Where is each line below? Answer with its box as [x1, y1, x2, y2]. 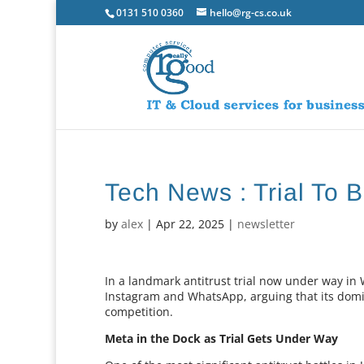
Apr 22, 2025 [156, 216, 225, 232]
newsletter [237, 216, 296, 232]
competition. [105, 304, 174, 319]
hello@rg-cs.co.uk [210, 6, 292, 19]
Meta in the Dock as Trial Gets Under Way [105, 331, 339, 346]
